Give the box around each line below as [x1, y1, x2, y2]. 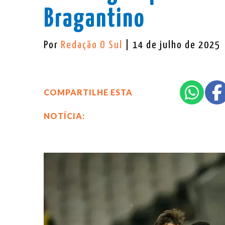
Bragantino [44, 6, 145, 32]
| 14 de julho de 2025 [125, 40, 220, 50]
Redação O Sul [61, 40, 125, 50]
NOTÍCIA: [44, 110, 85, 121]
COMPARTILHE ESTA [44, 87, 133, 97]
